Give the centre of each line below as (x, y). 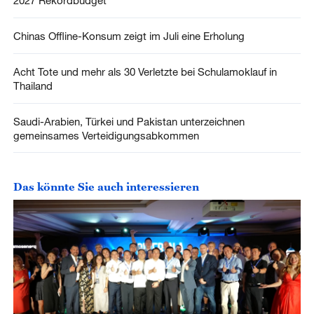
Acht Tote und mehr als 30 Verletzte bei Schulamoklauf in (145, 71)
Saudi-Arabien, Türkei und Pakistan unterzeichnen (129, 121)
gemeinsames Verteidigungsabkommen (106, 135)
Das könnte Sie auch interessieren (106, 186)
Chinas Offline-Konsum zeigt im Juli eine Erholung (129, 35)
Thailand (33, 85)
